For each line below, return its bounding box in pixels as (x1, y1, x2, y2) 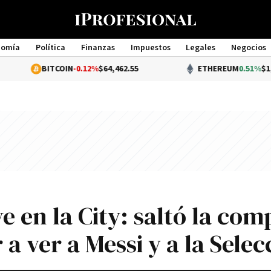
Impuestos (130, 42, 171, 53)
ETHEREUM (168, 64, 209, 74)
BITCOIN (11, 64, 44, 74)
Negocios (231, 42, 267, 53)
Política (35, 42, 65, 53)
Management (110, 53, 161, 64)
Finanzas (80, 42, 115, 53)
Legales (186, 42, 216, 53)
